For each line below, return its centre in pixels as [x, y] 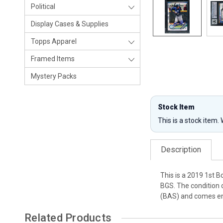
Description [181, 150]
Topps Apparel [54, 41]
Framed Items [53, 59]
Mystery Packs [54, 76]
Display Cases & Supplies [70, 24]
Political [43, 6]
